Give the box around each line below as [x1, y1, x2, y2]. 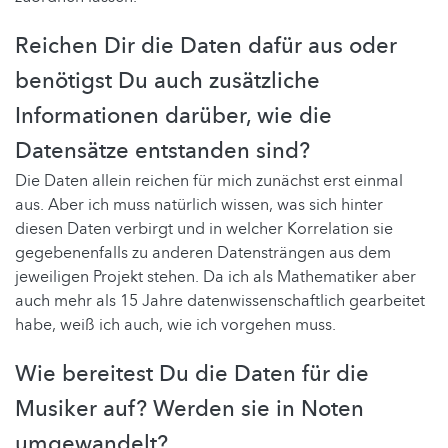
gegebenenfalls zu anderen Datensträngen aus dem [15, 241, 391, 264]
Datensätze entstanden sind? [15, 135, 310, 166]
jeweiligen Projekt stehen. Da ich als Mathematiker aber [15, 265, 416, 288]
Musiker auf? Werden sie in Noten [15, 393, 364, 424]
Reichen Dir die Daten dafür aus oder [15, 30, 397, 61]
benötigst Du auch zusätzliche [15, 65, 320, 96]
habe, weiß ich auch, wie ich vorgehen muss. [15, 313, 336, 336]
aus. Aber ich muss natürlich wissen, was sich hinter [15, 193, 383, 216]
